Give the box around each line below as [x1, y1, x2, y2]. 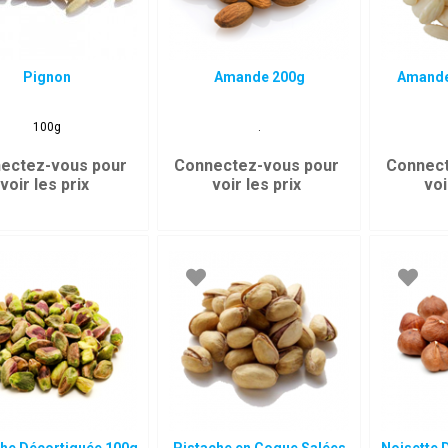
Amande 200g [213, 69, 305, 85]
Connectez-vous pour [174, 156, 340, 175]
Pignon [23, 69, 72, 85]
